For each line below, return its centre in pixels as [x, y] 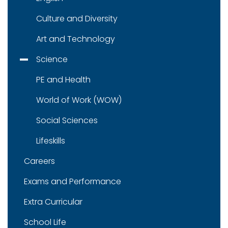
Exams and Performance [73, 181]
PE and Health [63, 80]
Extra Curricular [53, 202]
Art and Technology [76, 39]
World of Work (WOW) [79, 100]
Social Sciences [67, 120]
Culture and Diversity [77, 19]
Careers [39, 161]
